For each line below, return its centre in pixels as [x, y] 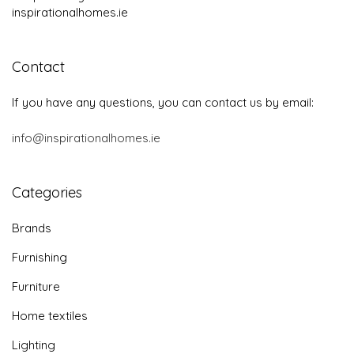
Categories [47, 192]
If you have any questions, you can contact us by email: [163, 102]
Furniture [36, 286]
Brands [32, 228]
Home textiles [50, 315]
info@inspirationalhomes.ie [86, 137]
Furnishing [40, 257]
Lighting [34, 345]
